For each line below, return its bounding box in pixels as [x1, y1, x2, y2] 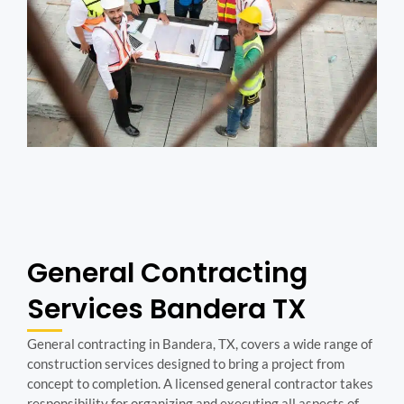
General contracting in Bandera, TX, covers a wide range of [27, 335, 372, 353]
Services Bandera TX [27, 290, 307, 329]
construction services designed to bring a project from [27, 355, 344, 372]
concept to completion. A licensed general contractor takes [27, 375, 373, 392]
